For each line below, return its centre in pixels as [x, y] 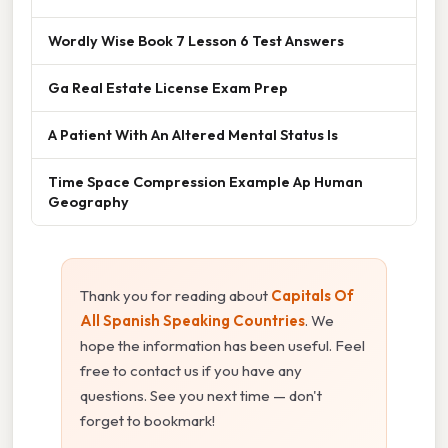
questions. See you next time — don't [201, 396]
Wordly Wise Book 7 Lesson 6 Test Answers [196, 41]
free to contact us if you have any [191, 371]
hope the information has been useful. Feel [222, 346]
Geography [88, 202]
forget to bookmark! [147, 421]
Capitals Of [312, 296]
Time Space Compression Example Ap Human [205, 182]
